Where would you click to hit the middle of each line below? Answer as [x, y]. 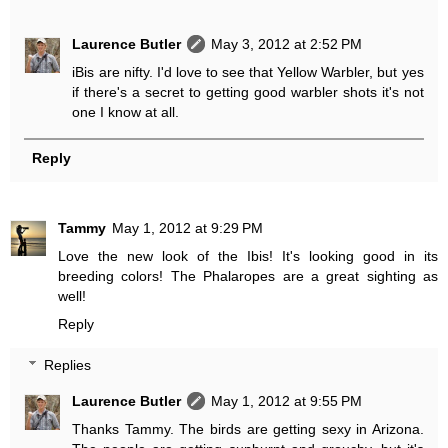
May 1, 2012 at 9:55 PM [287, 401]
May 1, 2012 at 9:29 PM [187, 227]
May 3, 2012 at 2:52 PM [287, 44]
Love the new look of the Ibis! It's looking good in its [248, 255]
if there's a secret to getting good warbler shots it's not [248, 92]
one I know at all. [126, 112]
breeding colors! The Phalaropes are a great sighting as [248, 275]
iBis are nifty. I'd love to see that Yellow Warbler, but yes [248, 72]
